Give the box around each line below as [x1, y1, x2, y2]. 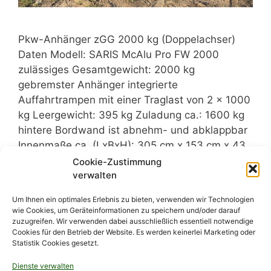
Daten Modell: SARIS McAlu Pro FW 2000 [18, 48, 219, 60]
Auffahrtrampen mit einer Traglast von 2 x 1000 [18, 94, 250, 106]
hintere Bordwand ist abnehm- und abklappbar [18, 124, 247, 136]
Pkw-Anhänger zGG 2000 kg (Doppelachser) [18, 33, 241, 45]
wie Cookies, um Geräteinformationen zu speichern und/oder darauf [12, 206, 240, 215]
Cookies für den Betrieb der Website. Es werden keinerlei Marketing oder [12, 227, 255, 237]
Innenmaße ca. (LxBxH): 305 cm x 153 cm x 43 [18, 139, 246, 151]
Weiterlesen [132, 154, 189, 166]
